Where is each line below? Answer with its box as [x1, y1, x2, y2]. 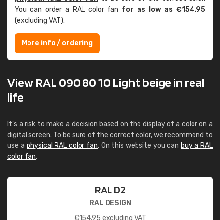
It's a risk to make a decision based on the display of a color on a [7, 120, 213, 128]
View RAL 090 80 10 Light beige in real [7, 75, 204, 90]
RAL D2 [95, 183, 125, 196]
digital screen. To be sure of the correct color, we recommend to [7, 131, 213, 139]
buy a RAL [181, 141, 213, 150]
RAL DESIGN [89, 199, 131, 207]
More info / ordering [22, 39, 93, 47]
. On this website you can [98, 141, 181, 150]
